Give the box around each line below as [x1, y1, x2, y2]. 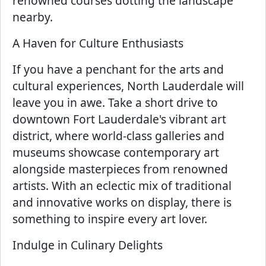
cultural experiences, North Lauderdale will [12, 78, 244, 94]
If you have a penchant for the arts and [12, 61, 224, 77]
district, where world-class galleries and [12, 128, 224, 144]
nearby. [12, 9, 53, 25]
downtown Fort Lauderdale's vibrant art [12, 111, 226, 127]
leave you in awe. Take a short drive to [12, 94, 218, 110]
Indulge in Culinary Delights [12, 237, 163, 253]
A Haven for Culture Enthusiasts [12, 35, 183, 51]
